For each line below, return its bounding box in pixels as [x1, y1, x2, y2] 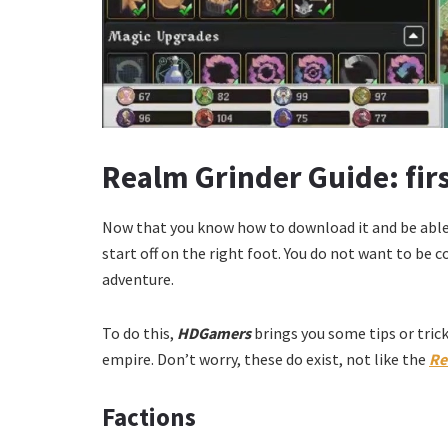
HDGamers [177, 322, 254, 343]
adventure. [102, 268, 174, 289]
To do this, [102, 322, 177, 343]
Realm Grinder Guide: [102, 157, 405, 198]
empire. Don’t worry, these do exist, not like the [102, 348, 429, 369]
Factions [102, 400, 196, 433]
